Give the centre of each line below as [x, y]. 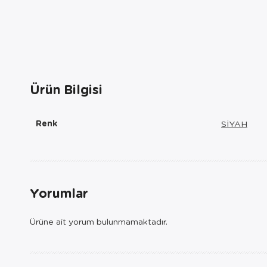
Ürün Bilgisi [66, 89]
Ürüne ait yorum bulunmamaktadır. [99, 221]
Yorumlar [59, 193]
